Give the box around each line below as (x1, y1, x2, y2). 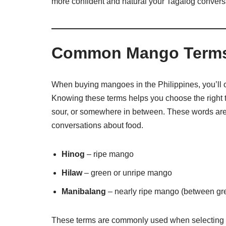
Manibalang (62, 187, 106, 196)
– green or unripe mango (82, 168, 172, 177)
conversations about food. (51, 121, 143, 130)
